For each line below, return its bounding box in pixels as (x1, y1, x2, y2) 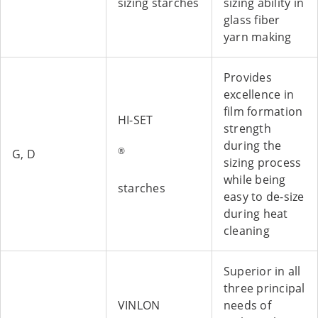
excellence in (224, 87, 295, 103)
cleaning (224, 223, 270, 239)
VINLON (118, 297, 160, 314)
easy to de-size (224, 189, 305, 205)
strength (224, 121, 271, 137)
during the (224, 138, 282, 154)
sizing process (224, 155, 302, 171)
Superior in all (224, 263, 301, 280)
